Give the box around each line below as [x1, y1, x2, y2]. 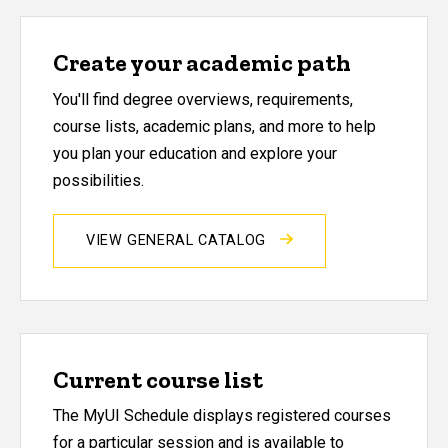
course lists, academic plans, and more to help [53, 116, 376, 136]
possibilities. [53, 170, 144, 190]
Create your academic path [53, 48, 351, 78]
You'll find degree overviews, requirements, [53, 89, 353, 109]
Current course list [53, 364, 263, 394]
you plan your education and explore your [53, 143, 337, 163]
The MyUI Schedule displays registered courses [53, 406, 391, 426]
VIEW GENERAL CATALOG [86, 231, 271, 249]
